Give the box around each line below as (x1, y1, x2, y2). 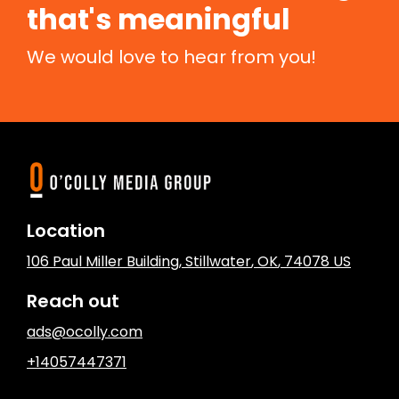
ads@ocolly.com (27, 321, 142, 342)
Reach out (27, 288, 119, 313)
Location (27, 217, 105, 243)
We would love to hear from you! (27, 44, 316, 69)
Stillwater (185, 250, 251, 272)
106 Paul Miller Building (27, 250, 179, 272)
